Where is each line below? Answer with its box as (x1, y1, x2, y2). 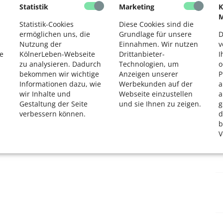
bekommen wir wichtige (19, 69, 99, 79)
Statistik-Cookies (19, 19, 74, 29)
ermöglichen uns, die (19, 29, 90, 39)
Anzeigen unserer (119, 69, 178, 79)
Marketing (119, 2, 154, 11)
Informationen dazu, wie (19, 79, 101, 89)
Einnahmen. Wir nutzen (119, 39, 198, 49)
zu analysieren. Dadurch (19, 59, 101, 69)
